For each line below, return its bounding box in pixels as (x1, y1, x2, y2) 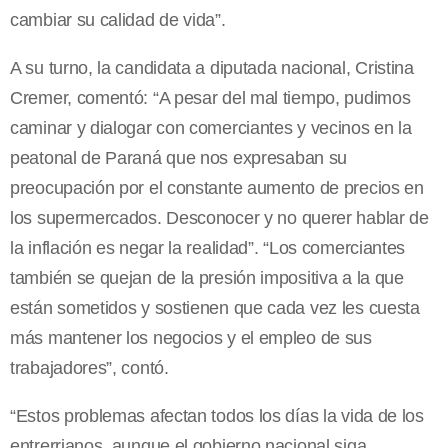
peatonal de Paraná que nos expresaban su (10, 148, 348, 169)
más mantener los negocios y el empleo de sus (10, 328, 372, 349)
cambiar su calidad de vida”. (10, 10, 226, 31)
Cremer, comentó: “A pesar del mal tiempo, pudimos (10, 88, 411, 109)
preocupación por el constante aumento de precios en (10, 178, 424, 199)
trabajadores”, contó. (10, 358, 169, 379)
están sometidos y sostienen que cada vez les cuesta (10, 298, 420, 319)
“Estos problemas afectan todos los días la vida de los (10, 406, 424, 427)
